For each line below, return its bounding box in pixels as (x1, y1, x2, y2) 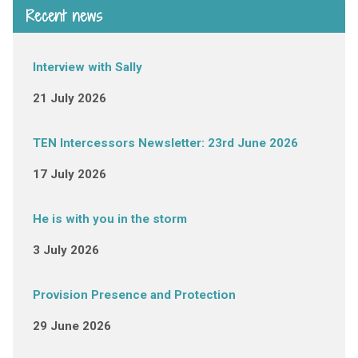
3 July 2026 (32, 242, 99, 257)
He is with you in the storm (32, 211, 187, 226)
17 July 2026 (32, 166, 106, 181)
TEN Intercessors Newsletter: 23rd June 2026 (32, 135, 298, 150)
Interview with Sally (32, 59, 142, 74)
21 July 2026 (32, 90, 106, 105)
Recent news (25, 5, 102, 26)
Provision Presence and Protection (32, 287, 236, 302)
